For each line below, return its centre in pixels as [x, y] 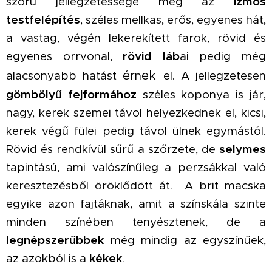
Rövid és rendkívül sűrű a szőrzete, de [113, 149]
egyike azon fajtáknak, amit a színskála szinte [136, 204]
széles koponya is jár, [201, 94]
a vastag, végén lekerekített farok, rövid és [136, 38]
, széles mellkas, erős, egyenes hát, [173, 20]
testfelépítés [43, 20]
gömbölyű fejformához [71, 94]
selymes [243, 149]
